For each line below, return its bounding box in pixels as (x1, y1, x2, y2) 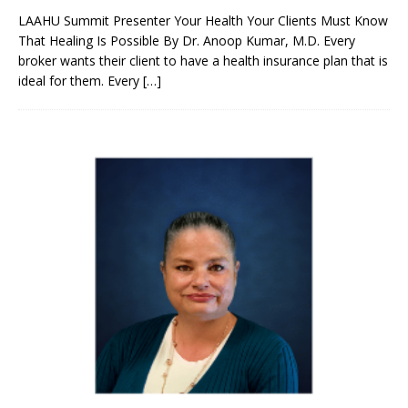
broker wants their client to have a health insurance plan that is (18, 52, 388, 70)
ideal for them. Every (18, 72, 143, 90)
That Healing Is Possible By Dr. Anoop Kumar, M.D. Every (18, 32, 355, 50)
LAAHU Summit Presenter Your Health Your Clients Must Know (18, 12, 388, 30)
